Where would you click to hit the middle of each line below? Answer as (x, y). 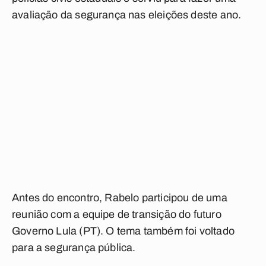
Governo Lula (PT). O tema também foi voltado (123, 231)
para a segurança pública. (74, 248)
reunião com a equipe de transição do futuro (117, 214)
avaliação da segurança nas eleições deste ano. (127, 15)
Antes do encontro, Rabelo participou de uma (120, 198)
